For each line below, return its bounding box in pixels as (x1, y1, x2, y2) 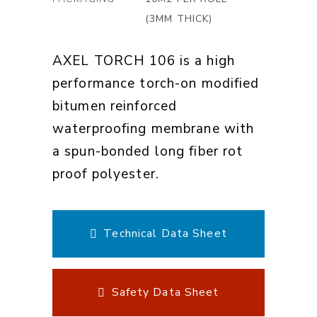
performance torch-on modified (52, 74, 260, 93)
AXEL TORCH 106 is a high (52, 52, 235, 70)
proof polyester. (52, 165, 159, 183)
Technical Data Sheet (103, 226, 227, 241)
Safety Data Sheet (111, 284, 219, 300)
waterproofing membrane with (52, 120, 255, 138)
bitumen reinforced (52, 97, 178, 115)
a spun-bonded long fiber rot (52, 142, 243, 161)
